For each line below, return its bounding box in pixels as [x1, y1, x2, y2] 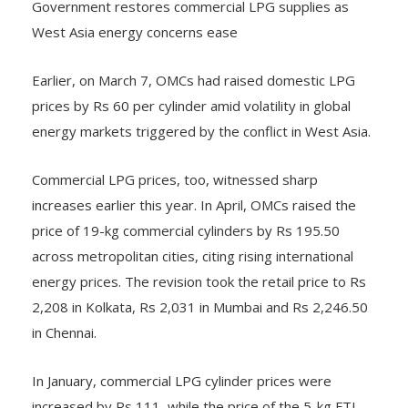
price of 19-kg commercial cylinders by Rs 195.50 [32, 203, 340, 222]
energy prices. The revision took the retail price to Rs [32, 254, 366, 273]
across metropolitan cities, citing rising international [32, 229, 353, 248]
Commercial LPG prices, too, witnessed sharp [32, 152, 318, 171]
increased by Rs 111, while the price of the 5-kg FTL [32, 379, 359, 398]
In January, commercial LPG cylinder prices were [32, 353, 331, 372]
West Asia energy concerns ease [32, 5, 238, 24]
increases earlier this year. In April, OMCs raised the [32, 178, 356, 197]
